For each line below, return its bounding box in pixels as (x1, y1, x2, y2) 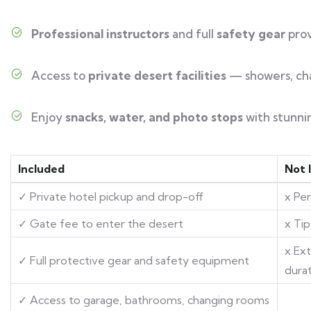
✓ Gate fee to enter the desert (18, 216, 183, 230)
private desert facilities (88, 67, 226, 83)
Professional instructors (31, 26, 169, 41)
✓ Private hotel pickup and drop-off (18, 189, 203, 203)
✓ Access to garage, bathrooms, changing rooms (18, 292, 269, 307)
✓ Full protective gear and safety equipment (18, 253, 249, 267)
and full (169, 26, 217, 41)
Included (18, 161, 65, 176)
